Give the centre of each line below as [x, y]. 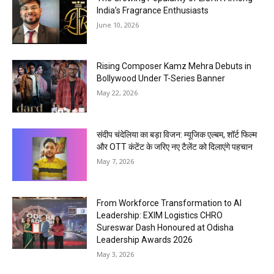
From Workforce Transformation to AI [169, 203]
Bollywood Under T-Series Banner [161, 79]
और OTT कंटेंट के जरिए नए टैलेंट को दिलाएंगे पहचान [175, 146]
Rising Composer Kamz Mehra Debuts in [174, 66]
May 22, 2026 [117, 93]
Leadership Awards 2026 [145, 239]
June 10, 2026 [118, 24]
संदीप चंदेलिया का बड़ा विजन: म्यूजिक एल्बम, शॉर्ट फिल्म [177, 134]
